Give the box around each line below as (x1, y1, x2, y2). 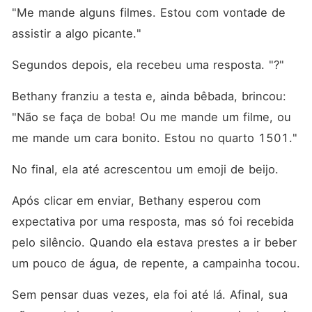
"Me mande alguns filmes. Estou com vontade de (11, 6, 286, 19)
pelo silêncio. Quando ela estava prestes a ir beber (11, 235, 297, 249)
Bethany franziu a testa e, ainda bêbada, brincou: (11, 89, 286, 103)
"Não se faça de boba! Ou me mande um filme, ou (11, 110, 291, 124)
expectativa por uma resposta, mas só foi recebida (11, 214, 294, 228)
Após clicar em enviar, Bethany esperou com (11, 194, 260, 208)
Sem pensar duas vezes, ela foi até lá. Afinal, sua (11, 288, 288, 302)
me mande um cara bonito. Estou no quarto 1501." (11, 131, 297, 145)
